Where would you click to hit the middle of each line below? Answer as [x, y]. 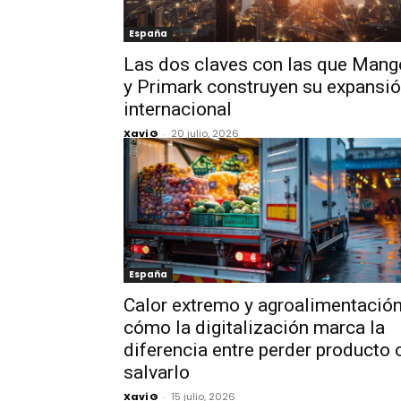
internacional [178, 109]
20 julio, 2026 [205, 133]
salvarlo [157, 372]
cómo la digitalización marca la [254, 328]
